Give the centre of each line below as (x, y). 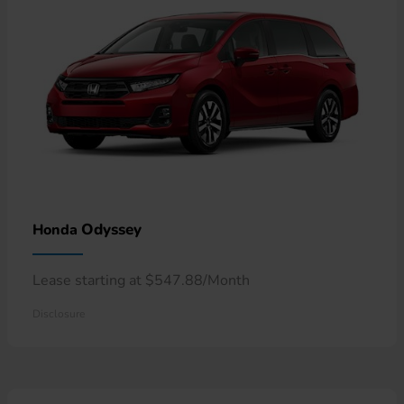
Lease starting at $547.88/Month (141, 280)
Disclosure (59, 313)
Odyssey (111, 229)
